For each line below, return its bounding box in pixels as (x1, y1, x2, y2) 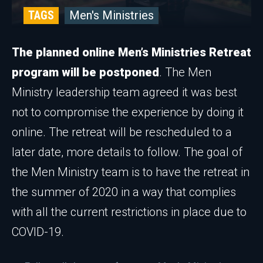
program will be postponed (12, 65, 159, 79)
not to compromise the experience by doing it (12, 105, 244, 119)
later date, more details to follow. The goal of (12, 145, 242, 159)
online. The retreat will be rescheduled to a (12, 125, 232, 139)
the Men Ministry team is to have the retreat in (12, 165, 249, 179)
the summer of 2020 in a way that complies (12, 185, 236, 199)
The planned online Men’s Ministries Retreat (12, 45, 251, 59)
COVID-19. (12, 225, 64, 239)
